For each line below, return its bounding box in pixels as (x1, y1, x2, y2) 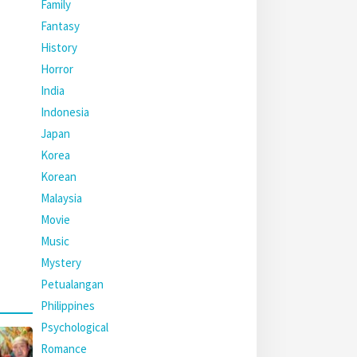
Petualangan (41, 277, 104, 292)
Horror (41, 61, 73, 76)
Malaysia (41, 190, 82, 206)
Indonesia (41, 104, 89, 120)
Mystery (41, 255, 81, 270)
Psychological (41, 320, 108, 335)
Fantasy (41, 18, 80, 33)
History (41, 40, 77, 55)
